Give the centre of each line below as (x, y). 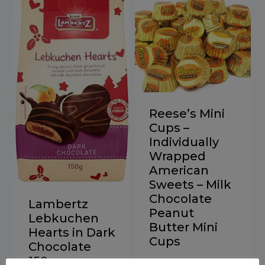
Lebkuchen (64, 218)
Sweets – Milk (190, 184)
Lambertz (58, 204)
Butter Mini (183, 227)
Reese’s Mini (187, 113)
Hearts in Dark (72, 232)
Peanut (172, 213)
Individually (184, 142)
